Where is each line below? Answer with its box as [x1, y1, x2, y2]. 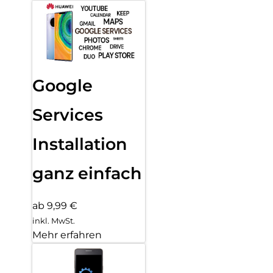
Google [32, 76, 93, 96]
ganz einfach [32, 163, 142, 184]
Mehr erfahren [32, 229, 102, 241]
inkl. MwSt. [32, 215, 75, 225]
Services [32, 105, 103, 126]
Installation [32, 134, 127, 155]
